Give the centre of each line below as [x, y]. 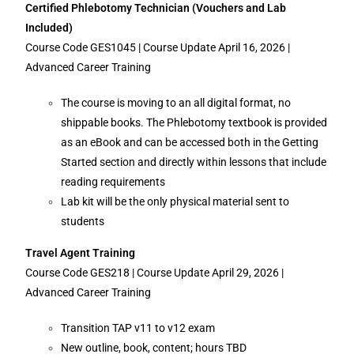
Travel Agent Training [81, 253]
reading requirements [116, 182]
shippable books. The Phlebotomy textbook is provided [194, 122]
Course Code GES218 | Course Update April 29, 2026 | [155, 273]
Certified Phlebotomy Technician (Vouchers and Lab [156, 8]
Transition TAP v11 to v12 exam [139, 328]
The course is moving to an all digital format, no [176, 103]
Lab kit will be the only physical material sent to [175, 201]
